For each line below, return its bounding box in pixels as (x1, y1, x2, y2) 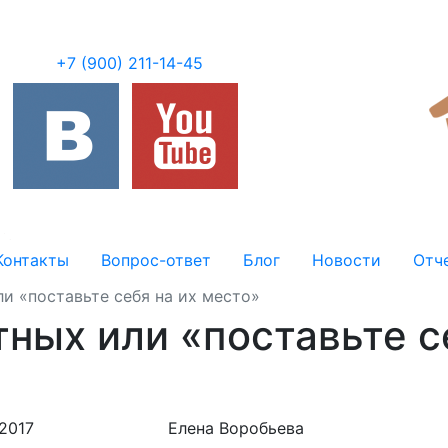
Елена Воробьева (167, 418, 304, 438)
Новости (312, 250, 381, 270)
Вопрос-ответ (101, 250, 211, 270)
